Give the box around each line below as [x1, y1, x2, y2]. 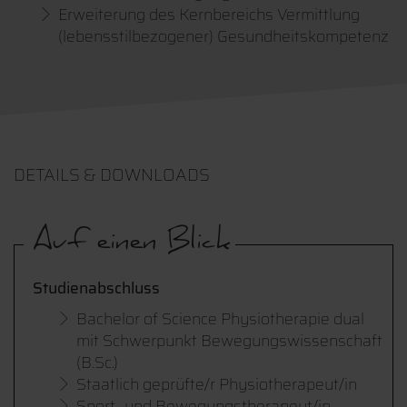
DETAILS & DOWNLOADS [14, 162, 210, 188]
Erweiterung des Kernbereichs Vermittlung [58, 2, 360, 27]
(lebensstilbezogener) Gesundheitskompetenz [58, 24, 389, 49]
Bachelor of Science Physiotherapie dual [76, 306, 364, 332]
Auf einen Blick [33, 229, 231, 261]
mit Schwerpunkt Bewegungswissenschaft [76, 328, 382, 353]
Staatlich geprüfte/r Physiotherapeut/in [76, 372, 357, 397]
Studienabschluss [33, 275, 160, 301]
